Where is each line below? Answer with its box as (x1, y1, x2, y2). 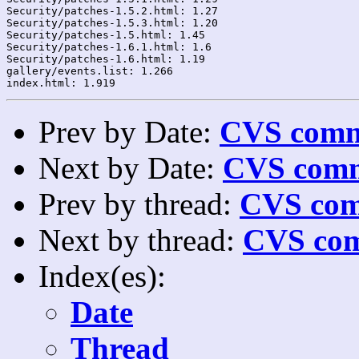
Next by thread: (38, 222, 243, 257)
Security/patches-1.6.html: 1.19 (6, 52, 205, 65)
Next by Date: (38, 150, 223, 185)
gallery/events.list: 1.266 (6, 64, 173, 77)
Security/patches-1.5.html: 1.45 (6, 28, 205, 41)
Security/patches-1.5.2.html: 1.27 (6, 4, 218, 17)
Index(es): (38, 258, 166, 293)
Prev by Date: (38, 114, 220, 149)
